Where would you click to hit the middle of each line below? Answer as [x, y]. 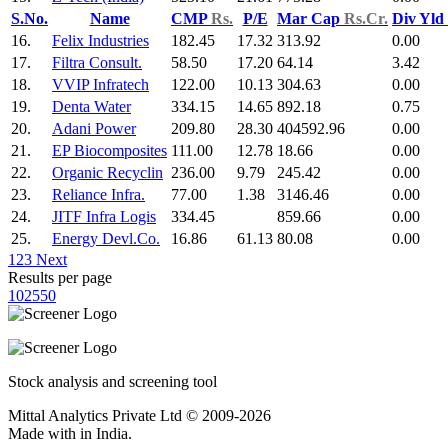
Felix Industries [100, 40]
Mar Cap [310, 18]
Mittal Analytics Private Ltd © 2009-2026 [139, 415]
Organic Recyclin [107, 172]
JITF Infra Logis [104, 216]
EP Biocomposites [109, 150]
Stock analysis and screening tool [112, 381]
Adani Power [94, 128]
